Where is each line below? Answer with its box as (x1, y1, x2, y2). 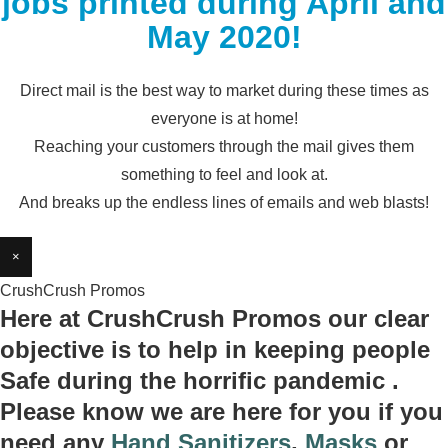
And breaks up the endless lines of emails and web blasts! (19, 194, 429, 211)
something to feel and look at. (120, 166, 328, 183)
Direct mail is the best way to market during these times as (19, 82, 429, 99)
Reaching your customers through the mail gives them (34, 138, 414, 155)
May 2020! (146, 19, 302, 55)
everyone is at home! (150, 110, 298, 127)
